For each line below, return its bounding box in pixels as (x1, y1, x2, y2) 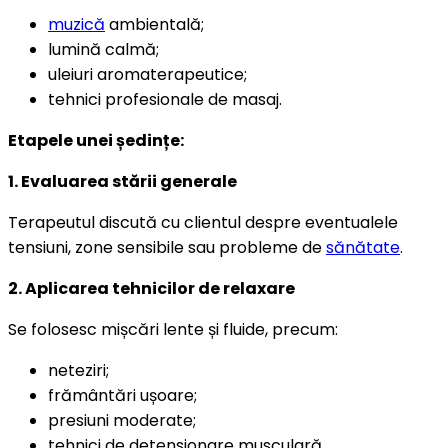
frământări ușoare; (48, 383, 197, 407)
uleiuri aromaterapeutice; (48, 62, 247, 86)
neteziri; (48, 358, 109, 382)
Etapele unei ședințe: (8, 128, 184, 152)
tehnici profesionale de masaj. (48, 87, 282, 111)
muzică (48, 12, 105, 36)
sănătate (326, 235, 400, 259)
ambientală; (105, 12, 204, 36)
